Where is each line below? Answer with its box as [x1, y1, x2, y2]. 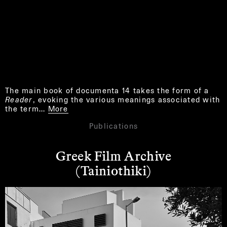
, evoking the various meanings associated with [32, 94, 220, 104]
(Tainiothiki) [75, 162, 152, 178]
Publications [89, 121, 138, 131]
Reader [5, 94, 33, 104]
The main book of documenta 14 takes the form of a [5, 85, 209, 95]
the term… [5, 103, 46, 113]
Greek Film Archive [55, 147, 172, 163]
